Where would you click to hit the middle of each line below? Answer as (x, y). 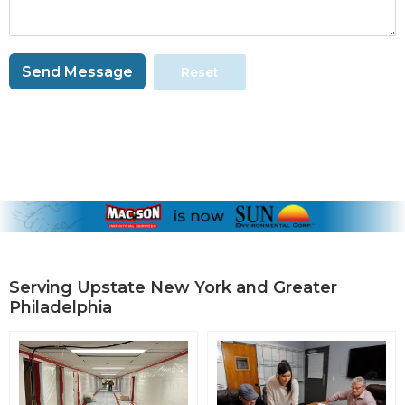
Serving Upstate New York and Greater (173, 287)
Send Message (77, 71)
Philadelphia (61, 307)
